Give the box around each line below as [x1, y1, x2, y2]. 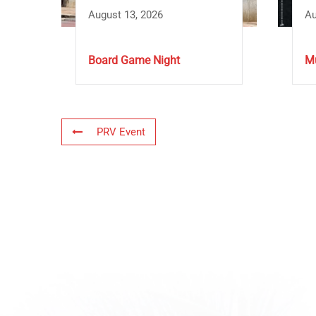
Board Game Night [88, 54, 180, 68]
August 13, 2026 [88, 8, 163, 22]
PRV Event [97, 126, 145, 139]
